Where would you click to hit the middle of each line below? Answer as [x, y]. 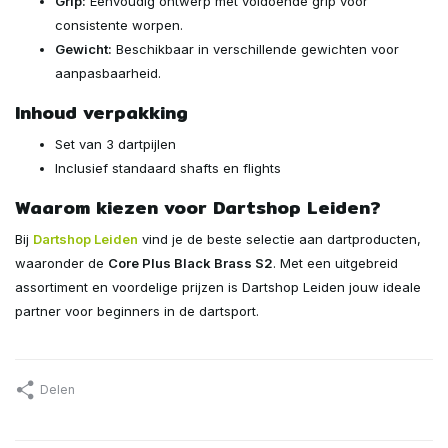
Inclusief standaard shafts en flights [168, 167]
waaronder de [61, 262]
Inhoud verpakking [101, 112]
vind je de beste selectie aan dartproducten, [279, 238]
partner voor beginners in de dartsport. [137, 310]
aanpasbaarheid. [108, 72]
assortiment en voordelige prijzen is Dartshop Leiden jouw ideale [218, 286]
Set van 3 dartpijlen [115, 143]
